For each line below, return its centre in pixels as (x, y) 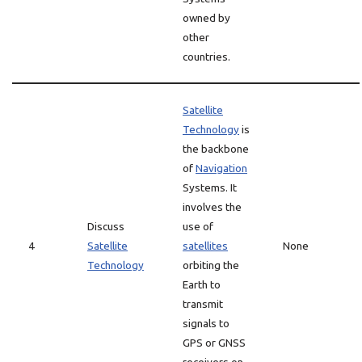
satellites (205, 246)
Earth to (202, 284)
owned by (206, 18)
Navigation (221, 168)
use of (198, 226)
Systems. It (210, 187)
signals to (206, 323)
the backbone (216, 149)
